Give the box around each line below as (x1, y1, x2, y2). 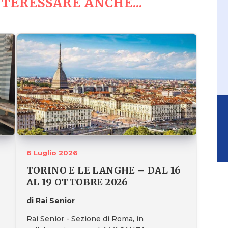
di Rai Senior (26, 195, 75, 205)
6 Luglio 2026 (26, 148, 78, 157)
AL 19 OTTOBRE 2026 (26, 176, 128, 188)
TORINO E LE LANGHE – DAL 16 (26, 164, 181, 176)
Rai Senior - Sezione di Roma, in (26, 214, 144, 223)
